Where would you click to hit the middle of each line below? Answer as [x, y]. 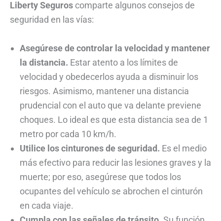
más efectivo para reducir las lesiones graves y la [115, 163]
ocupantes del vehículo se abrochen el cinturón [111, 191]
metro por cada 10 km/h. [68, 134]
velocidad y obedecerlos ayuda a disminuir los [109, 77]
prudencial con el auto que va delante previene [110, 106]
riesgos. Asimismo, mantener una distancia [104, 91]
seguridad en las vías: [52, 20]
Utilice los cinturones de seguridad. [90, 148]
